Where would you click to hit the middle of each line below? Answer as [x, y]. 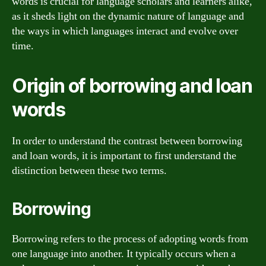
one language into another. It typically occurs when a [124, 254]
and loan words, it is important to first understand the [124, 156]
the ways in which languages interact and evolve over [125, 31]
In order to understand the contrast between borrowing [127, 141]
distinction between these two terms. [89, 170]
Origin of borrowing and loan [132, 85]
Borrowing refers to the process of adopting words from [130, 239]
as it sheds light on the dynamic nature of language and [128, 16]
